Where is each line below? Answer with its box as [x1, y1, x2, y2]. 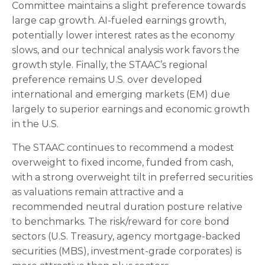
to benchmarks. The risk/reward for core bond [12, 216, 230, 228]
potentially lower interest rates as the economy [12, 30, 235, 41]
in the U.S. [12, 118, 59, 130]
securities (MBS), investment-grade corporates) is [12, 245, 241, 257]
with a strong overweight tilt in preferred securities [12, 172, 253, 183]
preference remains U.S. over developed [12, 74, 202, 86]
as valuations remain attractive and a [12, 186, 183, 198]
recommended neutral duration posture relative [12, 201, 243, 213]
